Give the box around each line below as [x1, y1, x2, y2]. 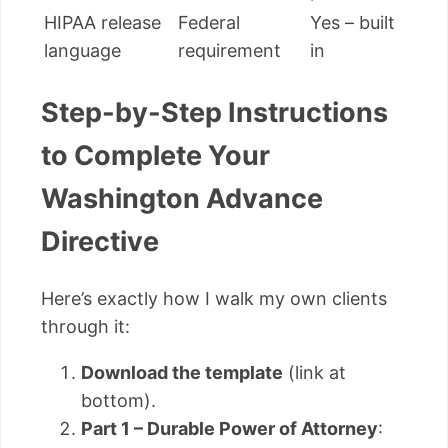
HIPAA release [44, 12, 161, 34]
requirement [178, 40, 281, 62]
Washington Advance [41, 181, 323, 215]
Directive [41, 224, 159, 258]
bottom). [81, 390, 156, 412]
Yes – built [310, 12, 395, 34]
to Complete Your [41, 138, 270, 172]
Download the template [81, 362, 283, 384]
